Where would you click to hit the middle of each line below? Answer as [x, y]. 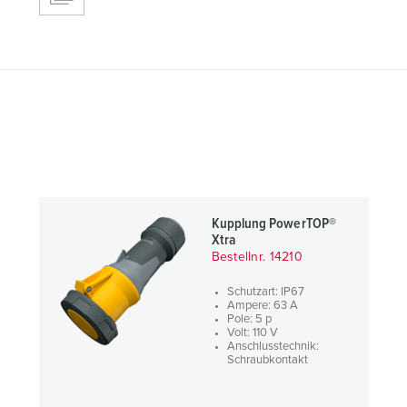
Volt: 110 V [252, 333]
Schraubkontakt [267, 360]
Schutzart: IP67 [265, 292]
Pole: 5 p [249, 319]
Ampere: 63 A [262, 306]
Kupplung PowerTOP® [273, 223]
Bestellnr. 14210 [257, 257]
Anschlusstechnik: [273, 347]
